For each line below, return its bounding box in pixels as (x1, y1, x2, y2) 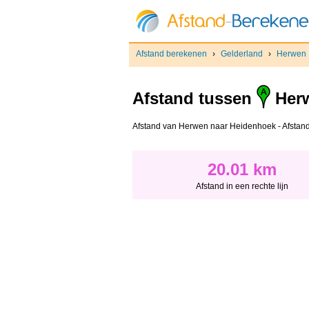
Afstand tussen (132, 89, 257, 108)
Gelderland (221, 49, 263, 59)
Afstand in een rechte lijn (196, 181, 288, 192)
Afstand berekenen (136, 49, 207, 59)
